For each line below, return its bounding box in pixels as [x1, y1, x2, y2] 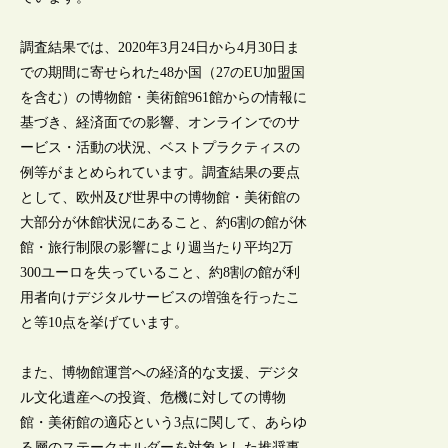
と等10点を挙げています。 [20, 314, 189, 330]
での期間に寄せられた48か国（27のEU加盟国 [20, 64, 306, 80]
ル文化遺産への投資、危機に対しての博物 [20, 390, 287, 406]
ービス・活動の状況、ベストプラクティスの [20, 139, 301, 155]
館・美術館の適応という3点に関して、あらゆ [20, 415, 308, 431]
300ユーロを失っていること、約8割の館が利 [20, 264, 301, 280]
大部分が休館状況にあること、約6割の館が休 [20, 214, 308, 230]
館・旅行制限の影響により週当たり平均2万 [20, 239, 294, 255]
